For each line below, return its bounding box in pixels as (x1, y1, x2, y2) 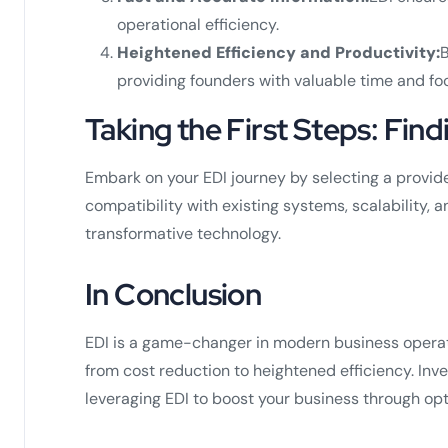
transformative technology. (85, 222, 281, 244)
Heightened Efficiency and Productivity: (117, 41, 440, 63)
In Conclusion (85, 273, 262, 314)
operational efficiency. (117, 13, 279, 35)
